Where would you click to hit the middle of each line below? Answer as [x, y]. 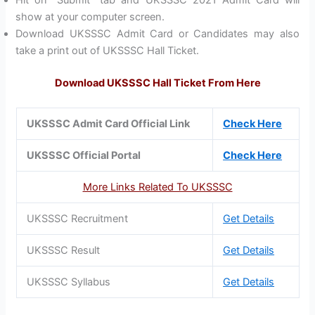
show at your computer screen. [90, 17]
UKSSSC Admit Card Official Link [109, 123]
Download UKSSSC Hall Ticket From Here [157, 83]
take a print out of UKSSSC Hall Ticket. [108, 50]
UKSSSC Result [64, 250]
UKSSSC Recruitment [78, 218]
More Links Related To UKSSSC [157, 187]
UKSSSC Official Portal [84, 155]
